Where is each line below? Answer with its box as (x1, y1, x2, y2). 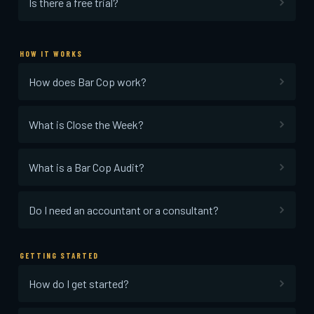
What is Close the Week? (29, 117, 144, 131)
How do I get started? (29, 276, 129, 290)
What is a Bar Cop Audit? (29, 160, 144, 174)
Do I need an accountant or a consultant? (29, 203, 219, 217)
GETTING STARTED (20, 250, 99, 260)
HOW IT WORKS (20, 48, 83, 58)
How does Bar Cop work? (29, 74, 146, 88)
